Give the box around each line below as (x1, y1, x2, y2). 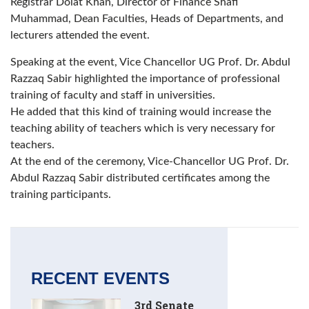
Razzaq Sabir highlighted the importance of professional (10, 73, 280, 85)
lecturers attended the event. (10, 30, 150, 41)
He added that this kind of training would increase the (10, 106, 271, 118)
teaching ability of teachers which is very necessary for (10, 123, 275, 134)
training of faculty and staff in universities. (10, 90, 218, 101)
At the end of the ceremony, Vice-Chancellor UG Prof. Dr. (10, 156, 289, 168)
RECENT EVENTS (31, 269, 170, 288)
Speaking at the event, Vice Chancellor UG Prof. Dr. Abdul (10, 57, 290, 68)
